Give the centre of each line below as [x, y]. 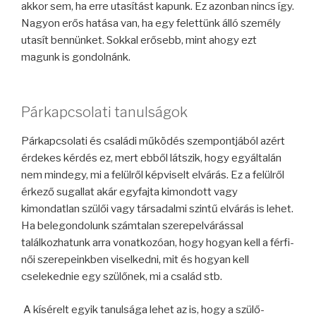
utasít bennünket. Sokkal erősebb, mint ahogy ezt [139, 40]
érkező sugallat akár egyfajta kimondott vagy [129, 192]
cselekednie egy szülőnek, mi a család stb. [122, 277]
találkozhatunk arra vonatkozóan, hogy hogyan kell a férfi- [158, 243]
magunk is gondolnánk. [76, 57]
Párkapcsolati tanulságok [104, 113]
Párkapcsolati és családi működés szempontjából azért [153, 141]
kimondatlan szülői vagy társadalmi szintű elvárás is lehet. [157, 209]
